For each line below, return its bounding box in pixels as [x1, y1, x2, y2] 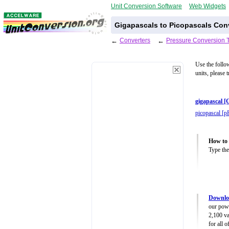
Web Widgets [189, 3, 226, 9]
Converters [120, 37, 150, 43]
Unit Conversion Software [111, 3, 182, 9]
